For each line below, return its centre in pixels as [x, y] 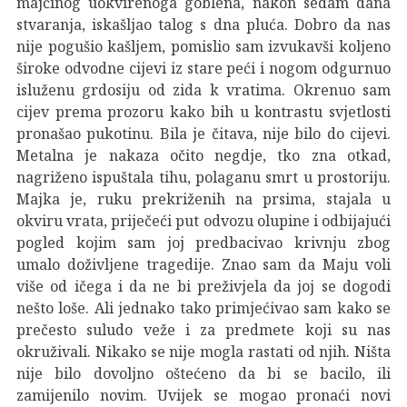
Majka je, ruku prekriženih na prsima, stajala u [203, 199]
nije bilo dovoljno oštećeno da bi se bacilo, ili [203, 373]
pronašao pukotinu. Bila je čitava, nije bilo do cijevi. [203, 133]
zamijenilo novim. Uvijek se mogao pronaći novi [203, 395]
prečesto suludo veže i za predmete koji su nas [203, 329]
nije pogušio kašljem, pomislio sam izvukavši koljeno [203, 46]
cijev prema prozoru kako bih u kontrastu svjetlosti [203, 111]
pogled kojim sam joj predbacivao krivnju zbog [203, 242]
